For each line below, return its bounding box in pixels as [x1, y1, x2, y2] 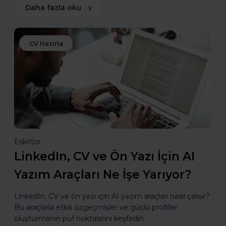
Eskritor [14, 137, 41, 147]
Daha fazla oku [25, 3, 81, 13]
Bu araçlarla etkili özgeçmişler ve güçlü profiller [14, 203, 178, 212]
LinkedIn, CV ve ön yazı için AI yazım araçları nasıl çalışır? [14, 192, 210, 201]
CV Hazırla [29, 40, 63, 48]
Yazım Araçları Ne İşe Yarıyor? [14, 167, 191, 182]
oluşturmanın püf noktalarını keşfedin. [14, 214, 145, 223]
